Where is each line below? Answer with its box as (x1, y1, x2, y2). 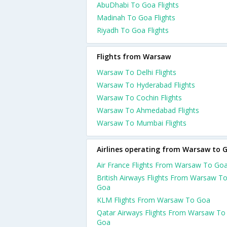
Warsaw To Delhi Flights (97, 67, 176, 77)
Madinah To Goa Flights (97, 13, 175, 22)
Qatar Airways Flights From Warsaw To (97, 208, 225, 217)
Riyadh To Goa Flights (97, 25, 169, 35)
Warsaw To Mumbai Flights (97, 118, 186, 128)
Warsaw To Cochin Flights (97, 93, 182, 102)
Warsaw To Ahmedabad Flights (97, 105, 199, 115)
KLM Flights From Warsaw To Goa (97, 195, 210, 205)
